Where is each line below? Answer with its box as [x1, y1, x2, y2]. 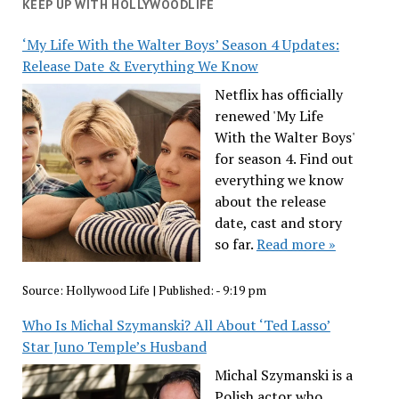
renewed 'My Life [214, 105, 323, 126]
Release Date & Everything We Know [21, 55, 258, 76]
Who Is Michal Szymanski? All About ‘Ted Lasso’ [21, 315, 330, 336]
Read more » [256, 233, 336, 254]
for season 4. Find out [214, 148, 354, 168]
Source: [21, 282, 66, 299]
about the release [214, 191, 326, 211]
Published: [158, 282, 216, 299]
